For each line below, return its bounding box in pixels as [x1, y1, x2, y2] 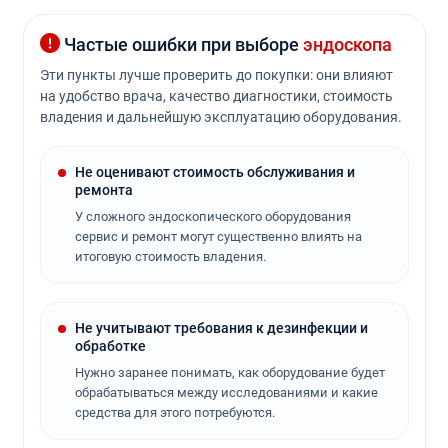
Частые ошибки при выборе [59, 33, 303, 55]
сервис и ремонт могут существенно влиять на [74, 228, 362, 244]
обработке [74, 337, 146, 354]
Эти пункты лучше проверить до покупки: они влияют [39, 66, 393, 83]
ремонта [74, 181, 133, 198]
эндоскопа [302, 33, 392, 55]
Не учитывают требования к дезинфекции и [74, 319, 368, 336]
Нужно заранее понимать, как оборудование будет [74, 364, 385, 380]
